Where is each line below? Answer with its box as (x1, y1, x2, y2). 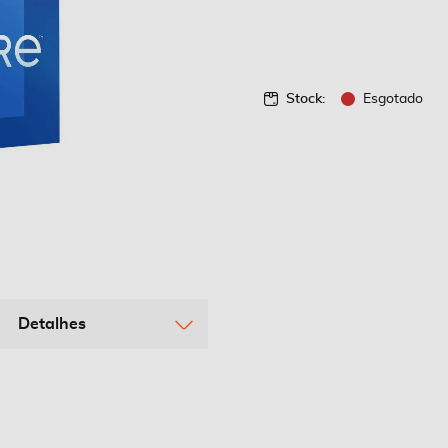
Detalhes (18, 316, 86, 332)
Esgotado (363, 92, 423, 106)
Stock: (286, 92, 325, 106)
